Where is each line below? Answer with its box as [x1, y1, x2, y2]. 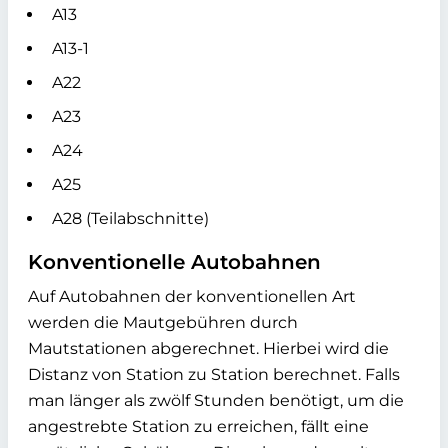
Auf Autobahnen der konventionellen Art [28, 287, 356, 306]
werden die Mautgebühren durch [28, 313, 298, 332]
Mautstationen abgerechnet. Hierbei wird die [28, 339, 389, 358]
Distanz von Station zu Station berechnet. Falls [28, 365, 400, 384]
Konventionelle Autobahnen [28, 250, 321, 274]
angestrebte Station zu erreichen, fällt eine [28, 417, 369, 436]
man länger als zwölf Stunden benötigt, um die [28, 391, 404, 410]
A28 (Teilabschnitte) [52, 209, 209, 228]
